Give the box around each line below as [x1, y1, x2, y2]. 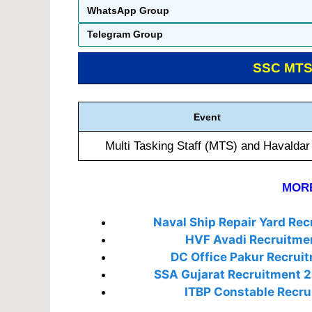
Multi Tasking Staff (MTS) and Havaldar [104, 139, 310, 153]
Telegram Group [87, 29, 163, 40]
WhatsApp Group [87, 5, 169, 17]
